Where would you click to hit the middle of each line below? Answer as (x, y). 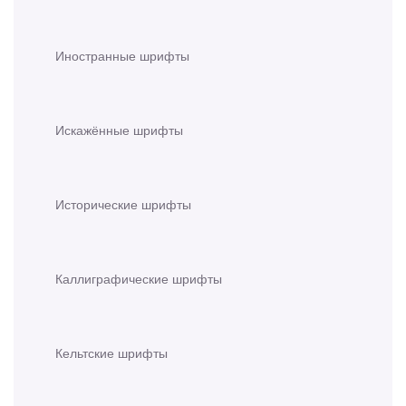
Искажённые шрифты (119, 130)
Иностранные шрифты (122, 56)
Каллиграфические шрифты (139, 279)
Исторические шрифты (123, 204)
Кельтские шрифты (111, 353)
